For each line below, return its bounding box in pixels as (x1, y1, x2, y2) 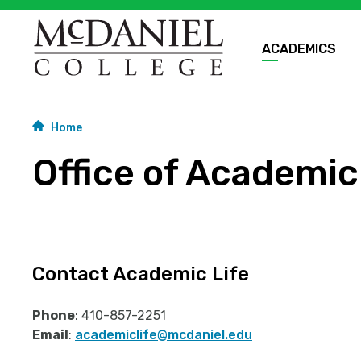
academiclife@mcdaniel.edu (75, 326, 252, 342)
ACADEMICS (262, 40, 337, 56)
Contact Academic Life (32, 262, 249, 285)
